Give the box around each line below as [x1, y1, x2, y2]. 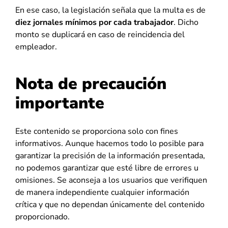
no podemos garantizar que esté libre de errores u [15, 162, 198, 174]
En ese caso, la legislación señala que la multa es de [15, 5, 206, 16]
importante [15, 92, 104, 114]
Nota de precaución [15, 73, 166, 95]
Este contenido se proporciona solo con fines [15, 126, 178, 137]
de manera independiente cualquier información [15, 187, 189, 198]
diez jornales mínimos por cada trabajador [15, 17, 174, 28]
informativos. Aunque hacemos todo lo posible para [15, 138, 204, 149]
